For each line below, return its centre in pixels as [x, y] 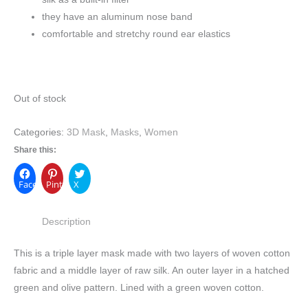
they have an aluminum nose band [118, 16]
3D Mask [86, 133]
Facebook [38, 185]
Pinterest [65, 185]
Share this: [35, 150]
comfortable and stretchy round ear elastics [136, 34]
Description [67, 222]
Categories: [40, 133]
